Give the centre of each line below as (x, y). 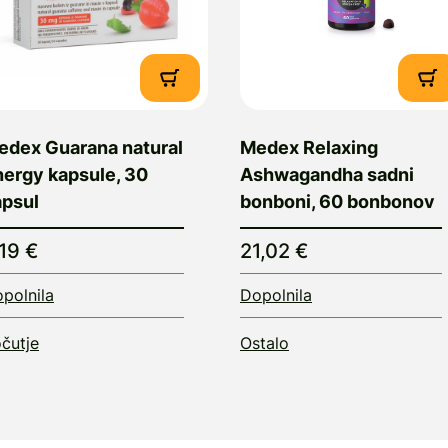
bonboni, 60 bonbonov (337, 201)
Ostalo (264, 342)
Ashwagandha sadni (327, 174)
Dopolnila (276, 294)
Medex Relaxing (309, 147)
